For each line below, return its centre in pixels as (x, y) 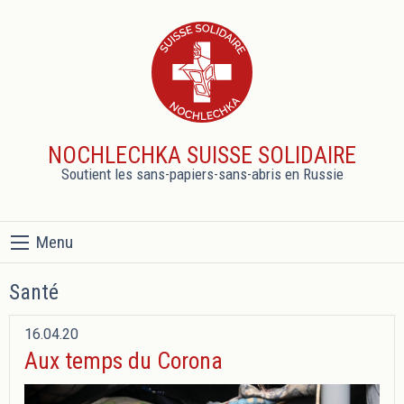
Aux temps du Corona (124, 361)
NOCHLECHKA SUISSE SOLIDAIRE (202, 156)
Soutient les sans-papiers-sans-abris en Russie (202, 174)
